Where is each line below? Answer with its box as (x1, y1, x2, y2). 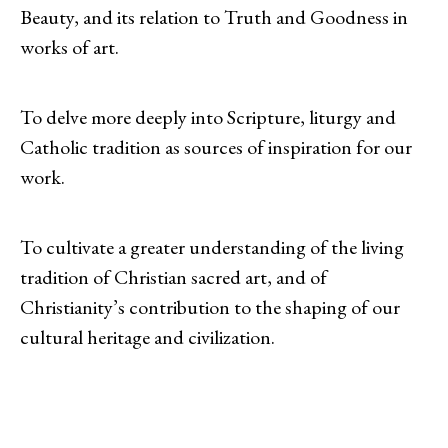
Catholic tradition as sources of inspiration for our (20, 134, 412, 160)
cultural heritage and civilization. (20, 324, 275, 350)
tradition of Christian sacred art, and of (20, 264, 327, 290)
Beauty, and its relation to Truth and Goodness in (20, 4, 408, 30)
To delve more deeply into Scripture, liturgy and (20, 104, 396, 130)
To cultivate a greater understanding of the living (20, 234, 404, 260)
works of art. (20, 34, 119, 60)
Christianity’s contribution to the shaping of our (20, 294, 400, 320)
